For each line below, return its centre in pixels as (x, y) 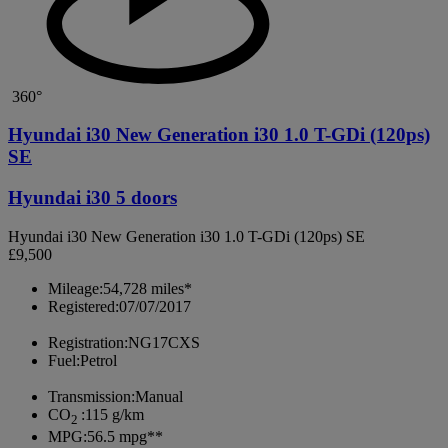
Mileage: (75, 288)
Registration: (88, 342)
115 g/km (114, 414)
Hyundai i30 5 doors (92, 198)
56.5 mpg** (125, 437)
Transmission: (91, 396)
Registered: (83, 306)
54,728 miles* (147, 288)
